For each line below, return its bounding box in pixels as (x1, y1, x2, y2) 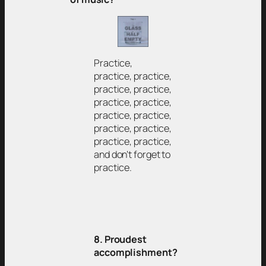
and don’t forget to (94, 148, 171, 161)
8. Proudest (94, 232, 147, 246)
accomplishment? (94, 245, 178, 259)
